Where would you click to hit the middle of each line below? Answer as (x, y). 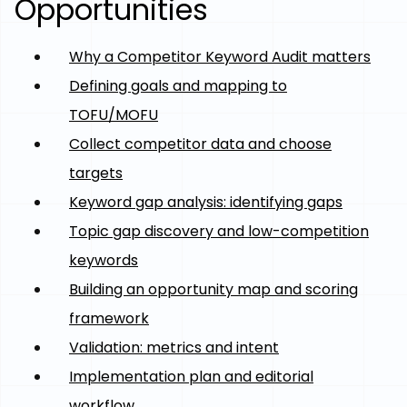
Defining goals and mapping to (178, 86)
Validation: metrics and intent (174, 347)
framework (109, 318)
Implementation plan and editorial (191, 377)
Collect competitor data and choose (200, 144)
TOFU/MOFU (114, 115)
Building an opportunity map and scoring (213, 289)
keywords (104, 260)
